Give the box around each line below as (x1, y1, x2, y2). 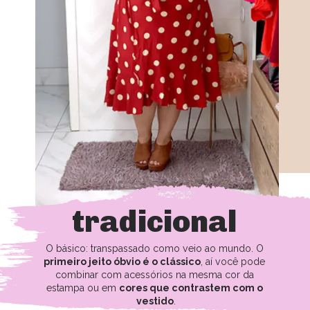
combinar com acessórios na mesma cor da (55, 268, 254, 280)
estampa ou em (46, 282, 120, 293)
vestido (136, 295, 174, 307)
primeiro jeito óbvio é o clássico (44, 255, 201, 267)
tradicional (72, 203, 237, 239)
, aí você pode (201, 255, 266, 267)
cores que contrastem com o (119, 282, 264, 293)
